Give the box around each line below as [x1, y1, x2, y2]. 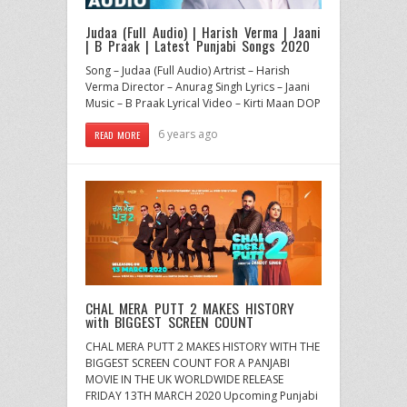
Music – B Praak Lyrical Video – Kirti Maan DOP [85, 95, 321, 112]
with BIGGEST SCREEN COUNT [85, 310, 254, 333]
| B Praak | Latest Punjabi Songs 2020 [85, 35, 311, 57]
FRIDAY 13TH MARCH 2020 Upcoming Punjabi [85, 387, 318, 403]
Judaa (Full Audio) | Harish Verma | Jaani [85, 21, 322, 44]
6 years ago [158, 126, 219, 143]
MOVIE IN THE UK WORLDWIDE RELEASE [85, 371, 283, 387]
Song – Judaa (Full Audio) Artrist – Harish [85, 63, 290, 79]
